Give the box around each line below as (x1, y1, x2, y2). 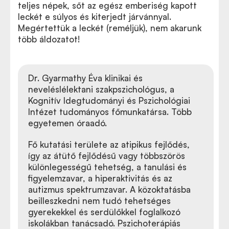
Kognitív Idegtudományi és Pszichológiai (28, 95, 190, 106)
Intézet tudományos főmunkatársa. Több (28, 106, 192, 117)
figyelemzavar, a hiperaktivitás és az (28, 173, 172, 184)
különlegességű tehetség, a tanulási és (28, 162, 187, 172)
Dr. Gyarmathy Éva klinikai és (28, 73, 143, 83)
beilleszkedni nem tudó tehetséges (28, 195, 171, 206)
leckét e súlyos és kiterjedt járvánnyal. (18, 11, 171, 22)
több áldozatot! (18, 34, 80, 44)
